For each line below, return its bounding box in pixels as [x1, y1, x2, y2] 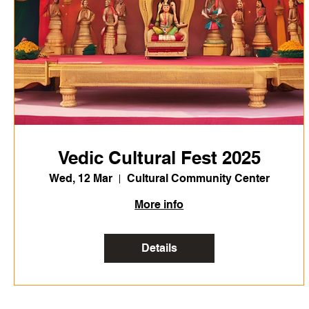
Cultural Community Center [126, 172, 270, 186]
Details [141, 241, 177, 255]
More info [134, 198, 184, 212]
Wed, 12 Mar [48, 172, 112, 186]
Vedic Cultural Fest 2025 [57, 147, 261, 169]
